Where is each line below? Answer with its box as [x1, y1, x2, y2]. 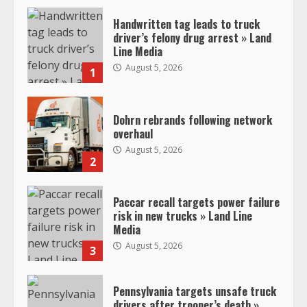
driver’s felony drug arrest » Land [113, 29, 271, 46]
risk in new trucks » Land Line [113, 207, 252, 224]
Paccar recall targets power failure [113, 193, 280, 210]
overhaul [113, 125, 153, 142]
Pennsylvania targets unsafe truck [113, 282, 276, 299]
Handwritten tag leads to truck [113, 15, 260, 32]
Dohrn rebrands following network [113, 111, 272, 128]
